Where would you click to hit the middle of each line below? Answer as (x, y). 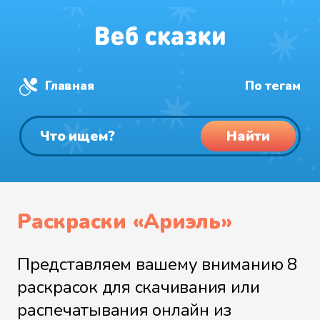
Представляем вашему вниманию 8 (157, 264)
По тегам (272, 86)
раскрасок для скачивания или (139, 287)
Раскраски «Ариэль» (125, 222)
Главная (70, 86)
